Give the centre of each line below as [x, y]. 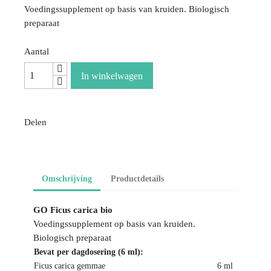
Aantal [37, 51]
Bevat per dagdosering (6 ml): [89, 252]
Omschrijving [67, 179]
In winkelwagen [112, 76]
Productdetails [138, 179]
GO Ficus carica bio [73, 210]
